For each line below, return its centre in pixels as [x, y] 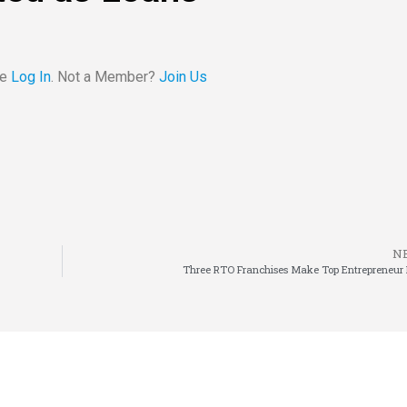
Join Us [183, 77]
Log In [31, 77]
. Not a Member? [105, 77]
